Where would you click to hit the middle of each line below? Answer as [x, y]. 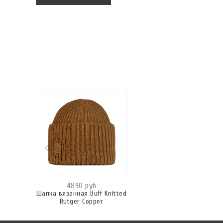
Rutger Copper [81, 201]
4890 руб [81, 185]
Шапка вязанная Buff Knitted [81, 193]
